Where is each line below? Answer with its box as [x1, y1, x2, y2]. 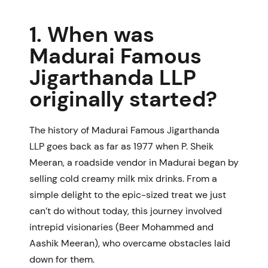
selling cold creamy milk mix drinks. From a [29, 172, 217, 185]
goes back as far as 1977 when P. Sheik [44, 139, 214, 153]
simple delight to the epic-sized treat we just [29, 188, 226, 201]
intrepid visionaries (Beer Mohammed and [29, 220, 214, 233]
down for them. [29, 252, 95, 266]
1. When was [29, 20, 154, 48]
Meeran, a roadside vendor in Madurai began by [29, 156, 239, 169]
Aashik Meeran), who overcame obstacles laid [29, 236, 230, 249]
